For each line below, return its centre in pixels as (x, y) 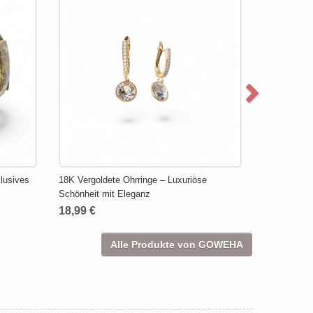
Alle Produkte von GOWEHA (177, 244)
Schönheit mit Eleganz (104, 194)
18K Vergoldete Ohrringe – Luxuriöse (132, 180)
